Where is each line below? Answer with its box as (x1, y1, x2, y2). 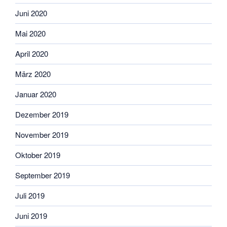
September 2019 (15, 170, 70, 180)
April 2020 (15, 48, 48, 59)
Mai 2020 (15, 28, 46, 39)
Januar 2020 (15, 89, 56, 99)
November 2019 (15, 129, 68, 140)
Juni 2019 (15, 210, 47, 221)
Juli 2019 (15, 190, 45, 201)
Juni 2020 (15, 8, 47, 18)
